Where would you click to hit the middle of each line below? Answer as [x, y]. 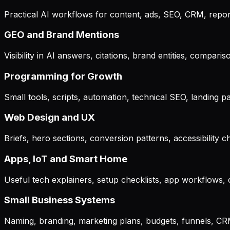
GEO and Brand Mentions [62, 35]
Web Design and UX [50, 118]
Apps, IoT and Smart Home [66, 159]
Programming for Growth [63, 76]
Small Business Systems [60, 200]
